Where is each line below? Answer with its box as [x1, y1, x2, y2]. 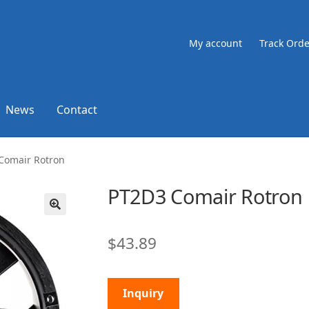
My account [189, 36, 243, 50]
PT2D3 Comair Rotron [107, 182, 303, 210]
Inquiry [123, 285, 164, 301]
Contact [57, 101, 98, 117]
